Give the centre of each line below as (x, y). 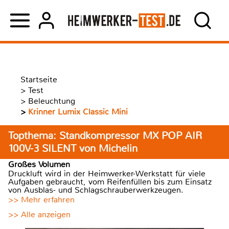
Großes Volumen (39, 164)
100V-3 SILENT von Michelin (73, 148)
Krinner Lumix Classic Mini (78, 112)
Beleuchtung (52, 101)
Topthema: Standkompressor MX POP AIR (105, 136)
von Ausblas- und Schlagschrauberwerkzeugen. (96, 190)
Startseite (39, 79)
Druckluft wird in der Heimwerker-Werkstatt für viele (107, 174)
